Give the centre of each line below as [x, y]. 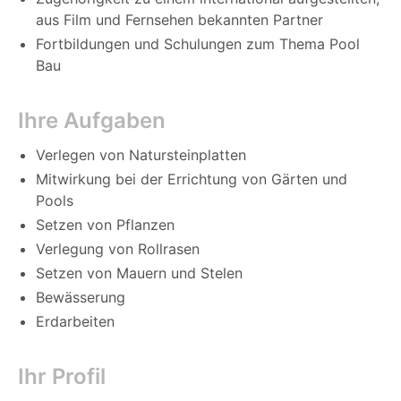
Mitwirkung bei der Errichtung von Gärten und [192, 179]
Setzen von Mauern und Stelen [139, 273]
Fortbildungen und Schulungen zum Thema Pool [198, 44]
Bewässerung [81, 298]
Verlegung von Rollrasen [118, 249]
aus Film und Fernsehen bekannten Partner [179, 20]
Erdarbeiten [75, 322]
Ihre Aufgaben [92, 121]
